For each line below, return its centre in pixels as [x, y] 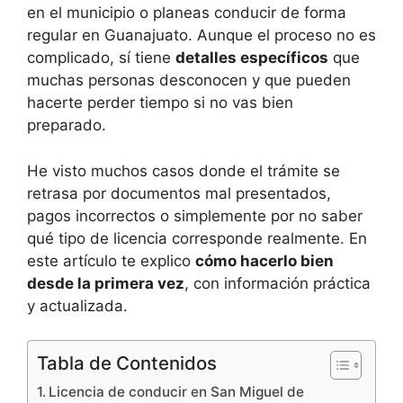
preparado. [67, 125]
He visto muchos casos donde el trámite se [184, 170]
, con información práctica [278, 283]
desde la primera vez [106, 283]
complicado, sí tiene [101, 58]
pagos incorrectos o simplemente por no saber [195, 215]
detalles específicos [252, 58]
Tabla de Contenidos [127, 363]
